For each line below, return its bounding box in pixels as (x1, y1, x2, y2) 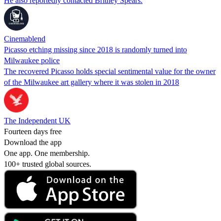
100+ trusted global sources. (4, 159, 91, 168)
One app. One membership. (4, 148, 90, 157)
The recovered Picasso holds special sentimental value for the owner (4, 67, 216, 75)
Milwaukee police (4, 56, 60, 65)
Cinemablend (4, 34, 45, 43)
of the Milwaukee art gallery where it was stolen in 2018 (4, 77, 179, 86)
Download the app (4, 138, 62, 147)
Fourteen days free (4, 127, 62, 136)
